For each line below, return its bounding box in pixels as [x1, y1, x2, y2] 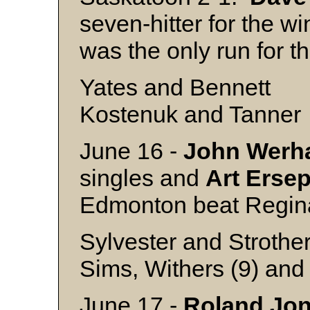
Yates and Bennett [80, 74, 271, 100]
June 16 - [80, 138, 183, 164]
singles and [80, 165, 206, 191]
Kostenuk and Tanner [80, 101, 301, 127]
